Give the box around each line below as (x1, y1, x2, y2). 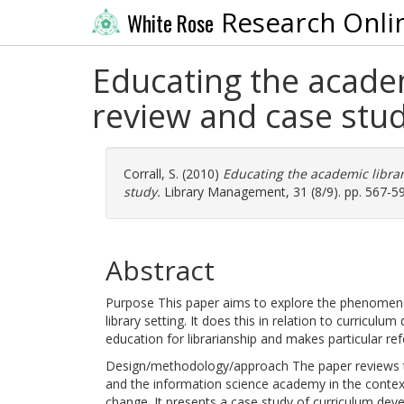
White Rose (126, 7, 214, 39)
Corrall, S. (124, 165, 179, 182)
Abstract (106, 252, 215, 289)
